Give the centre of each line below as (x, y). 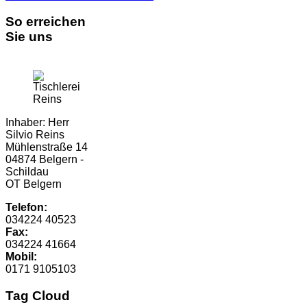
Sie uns (29, 37)
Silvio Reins (35, 135)
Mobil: (21, 257)
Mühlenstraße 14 (47, 147)
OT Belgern (34, 184)
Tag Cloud (38, 295)
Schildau (27, 172)
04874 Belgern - (45, 160)
